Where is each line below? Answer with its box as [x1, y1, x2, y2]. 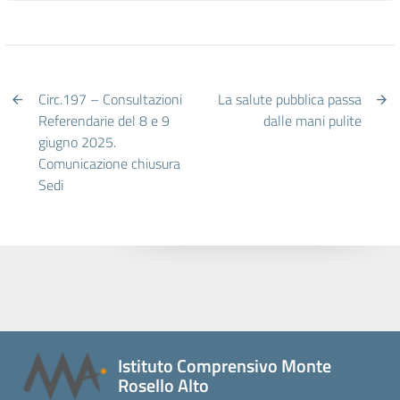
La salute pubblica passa [217, 87, 362, 110]
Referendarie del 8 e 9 [38, 109, 171, 131]
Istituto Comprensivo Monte [118, 351, 331, 379]
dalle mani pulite [262, 109, 362, 131]
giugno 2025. [38, 130, 117, 153]
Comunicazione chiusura [38, 152, 181, 174]
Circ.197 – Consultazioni [38, 87, 183, 110]
